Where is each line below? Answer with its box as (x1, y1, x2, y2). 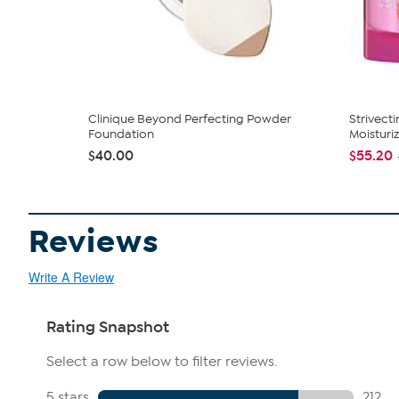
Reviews (28, 222, 159, 263)
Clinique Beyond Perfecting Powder (88, 111, 291, 127)
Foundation (88, 126, 154, 142)
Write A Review (28, 268, 114, 287)
